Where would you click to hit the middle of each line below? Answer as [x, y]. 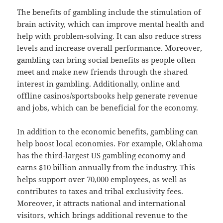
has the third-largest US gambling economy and [102, 156]
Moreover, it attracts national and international [102, 203]
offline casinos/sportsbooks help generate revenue [108, 96]
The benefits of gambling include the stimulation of [109, 12]
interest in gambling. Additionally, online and [99, 84]
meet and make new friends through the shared [103, 72]
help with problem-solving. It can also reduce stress [110, 36]
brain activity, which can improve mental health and [111, 24]
